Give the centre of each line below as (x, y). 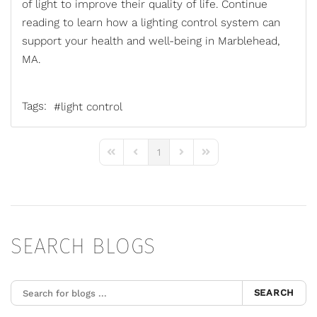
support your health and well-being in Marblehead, (151, 41)
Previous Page (160, 158)
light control (92, 107)
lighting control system (200, 23)
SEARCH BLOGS (83, 247)
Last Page (221, 158)
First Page (127, 158)
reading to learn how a (81, 23)
